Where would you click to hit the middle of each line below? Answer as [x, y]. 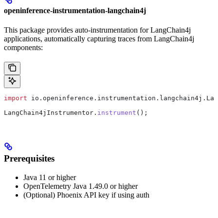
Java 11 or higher [50, 178]
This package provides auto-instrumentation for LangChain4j [97, 30]
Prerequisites [29, 159]
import [16, 98]
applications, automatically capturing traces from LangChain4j [99, 38]
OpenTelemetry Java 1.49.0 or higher [81, 186]
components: [23, 47]
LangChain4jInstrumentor [49, 112]
